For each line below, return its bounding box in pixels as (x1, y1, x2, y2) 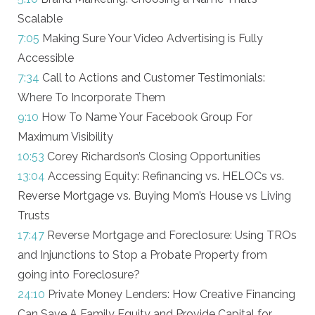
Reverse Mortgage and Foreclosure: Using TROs (44, 229, 297, 242)
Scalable (17, 12, 63, 25)
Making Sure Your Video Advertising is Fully (39, 32, 263, 45)
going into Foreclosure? (17, 268, 140, 281)
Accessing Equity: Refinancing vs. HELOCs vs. (44, 169, 284, 183)
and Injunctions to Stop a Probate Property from (17, 248, 267, 262)
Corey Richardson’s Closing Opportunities (44, 150, 261, 163)
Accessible (17, 51, 74, 65)
